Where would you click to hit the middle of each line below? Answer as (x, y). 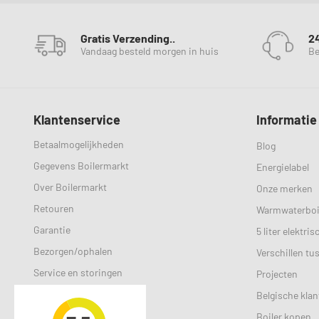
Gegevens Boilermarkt (81, 166)
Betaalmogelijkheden (79, 144)
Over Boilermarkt (70, 187)
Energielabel (282, 167)
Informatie (286, 120)
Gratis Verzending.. (128, 38)
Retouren (54, 208)
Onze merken (284, 188)
